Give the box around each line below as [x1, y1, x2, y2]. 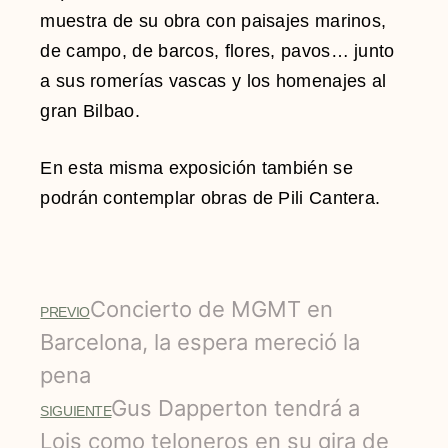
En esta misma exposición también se [40, 157, 353, 178]
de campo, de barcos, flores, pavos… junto [40, 40, 395, 61]
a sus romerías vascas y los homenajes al [40, 70, 387, 91]
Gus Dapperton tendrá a [111, 394, 361, 421]
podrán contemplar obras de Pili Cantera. [40, 187, 381, 208]
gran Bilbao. [40, 100, 140, 121]
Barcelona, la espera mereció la [40, 328, 361, 355]
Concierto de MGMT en [89, 295, 333, 322]
